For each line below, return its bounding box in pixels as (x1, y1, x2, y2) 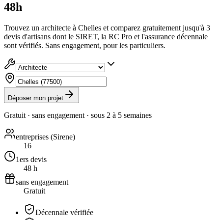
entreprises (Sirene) (16, 132, 75, 141)
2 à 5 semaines (107, 110, 152, 119)
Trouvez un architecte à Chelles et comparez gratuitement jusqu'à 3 (4, 23, 210, 32)
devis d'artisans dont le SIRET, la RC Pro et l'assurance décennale (4, 32, 208, 41)
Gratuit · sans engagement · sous (4, 110, 107, 119)
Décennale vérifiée (35, 208, 93, 217)
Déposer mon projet (8, 94, 63, 102)
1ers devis (16, 155, 47, 164)
